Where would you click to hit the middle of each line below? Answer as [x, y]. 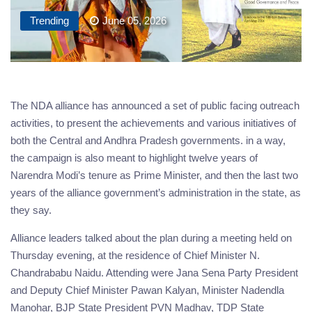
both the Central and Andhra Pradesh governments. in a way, [148, 140]
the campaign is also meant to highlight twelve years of [134, 157]
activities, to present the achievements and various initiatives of [153, 123]
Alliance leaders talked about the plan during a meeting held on [151, 237]
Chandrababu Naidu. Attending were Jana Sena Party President [154, 272]
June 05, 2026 [134, 20]
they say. [31, 210]
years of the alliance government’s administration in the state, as [156, 192]
